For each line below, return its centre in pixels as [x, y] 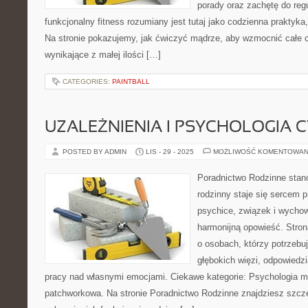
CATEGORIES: [87, 81]
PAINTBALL [131, 81]
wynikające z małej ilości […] [103, 55]
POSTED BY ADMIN [96, 152]
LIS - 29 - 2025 [170, 152]
